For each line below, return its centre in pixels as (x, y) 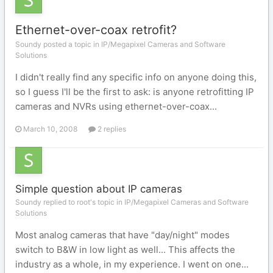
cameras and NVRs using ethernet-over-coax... (116, 106)
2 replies (111, 129)
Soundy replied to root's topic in (70, 202)
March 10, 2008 (50, 129)
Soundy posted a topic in (58, 44)
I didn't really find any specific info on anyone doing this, (136, 77)
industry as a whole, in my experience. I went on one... (132, 264)
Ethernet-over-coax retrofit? (96, 30)
